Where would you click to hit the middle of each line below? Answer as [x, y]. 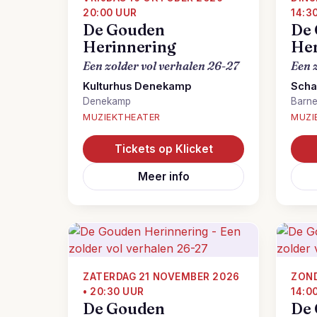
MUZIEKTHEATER [122, 117]
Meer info [163, 177]
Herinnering [129, 47]
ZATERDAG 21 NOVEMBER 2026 [161, 277]
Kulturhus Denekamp [137, 86]
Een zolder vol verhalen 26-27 [161, 66]
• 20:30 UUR [114, 292]
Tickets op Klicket [163, 149]
